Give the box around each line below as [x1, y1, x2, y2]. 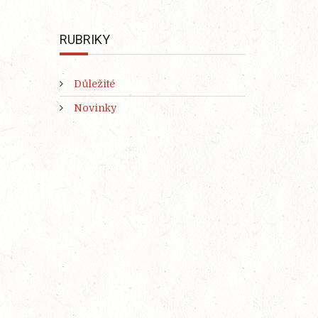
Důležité [73, 78, 115, 90]
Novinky [73, 102, 116, 114]
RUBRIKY [59, 32, 110, 48]
